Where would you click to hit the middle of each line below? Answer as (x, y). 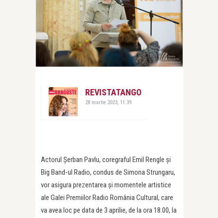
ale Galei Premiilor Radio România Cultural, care (107, 198)
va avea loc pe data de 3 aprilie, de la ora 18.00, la (109, 210)
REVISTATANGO (113, 92)
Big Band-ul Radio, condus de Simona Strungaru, (108, 173)
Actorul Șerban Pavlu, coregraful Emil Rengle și (106, 160)
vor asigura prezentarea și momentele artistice (106, 185)
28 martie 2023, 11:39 (108, 103)
